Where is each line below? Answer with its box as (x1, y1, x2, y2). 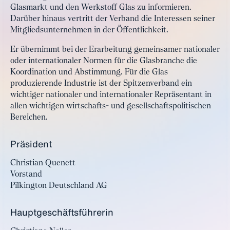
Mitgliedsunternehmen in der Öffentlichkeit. (10, 26, 168, 34)
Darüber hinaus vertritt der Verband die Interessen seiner (10, 15, 215, 23)
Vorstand (10, 170, 42, 179)
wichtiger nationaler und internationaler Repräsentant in (10, 91, 212, 99)
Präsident (10, 137, 52, 150)
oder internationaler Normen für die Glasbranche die (10, 57, 197, 65)
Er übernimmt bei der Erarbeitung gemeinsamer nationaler (10, 46, 220, 54)
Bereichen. (10, 113, 48, 122)
